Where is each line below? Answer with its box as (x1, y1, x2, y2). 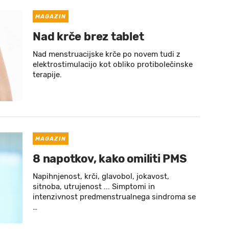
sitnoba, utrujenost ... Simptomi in (33, 182, 155, 191)
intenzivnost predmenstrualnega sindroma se (33, 192, 196, 201)
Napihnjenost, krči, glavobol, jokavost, (33, 172, 169, 181)
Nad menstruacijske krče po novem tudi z (33, 50, 180, 59)
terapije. (33, 70, 62, 79)
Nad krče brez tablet (33, 30, 144, 43)
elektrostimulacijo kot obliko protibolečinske (33, 60, 193, 69)
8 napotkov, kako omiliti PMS (33, 152, 187, 166)
